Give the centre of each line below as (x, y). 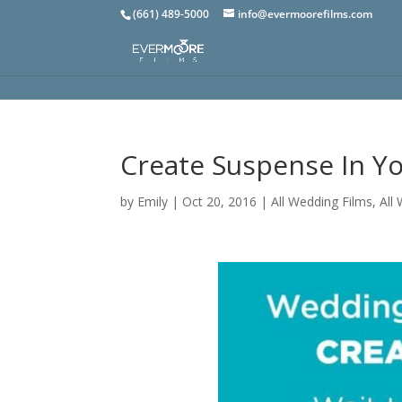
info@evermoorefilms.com (306, 14)
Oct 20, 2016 (220, 201)
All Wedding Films (322, 201)
